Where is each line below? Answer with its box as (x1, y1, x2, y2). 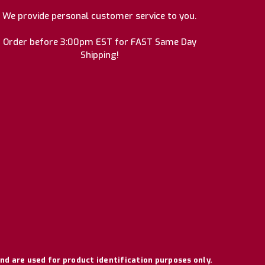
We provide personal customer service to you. (2, 9, 196, 22)
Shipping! (80, 49, 119, 61)
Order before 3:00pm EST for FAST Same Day (2, 35, 196, 48)
